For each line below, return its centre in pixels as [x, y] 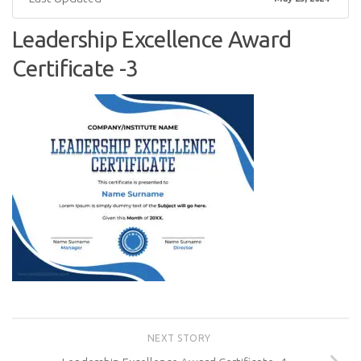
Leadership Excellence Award [152, 39]
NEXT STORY [180, 338]
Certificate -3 [75, 68]
